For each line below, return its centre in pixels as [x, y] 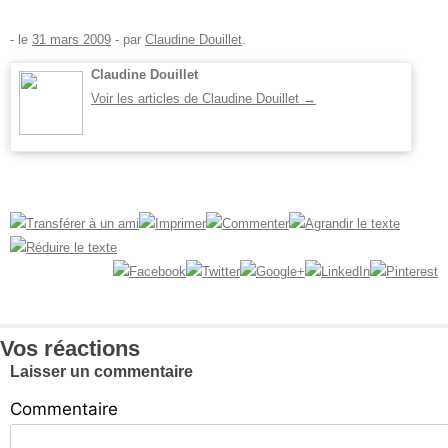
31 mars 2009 [71, 39]
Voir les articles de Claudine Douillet [197, 98]
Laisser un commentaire [101, 371]
